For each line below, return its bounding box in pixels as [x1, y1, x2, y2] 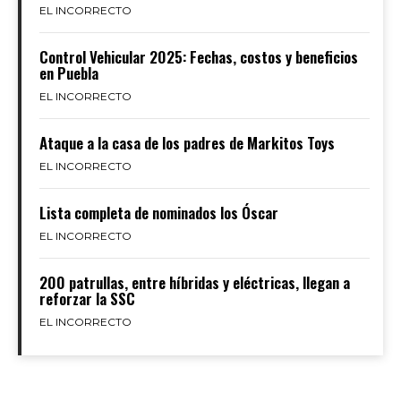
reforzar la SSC [39, 287, 135, 311]
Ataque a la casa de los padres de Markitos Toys [39, 132, 335, 155]
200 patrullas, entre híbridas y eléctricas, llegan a [39, 271, 350, 294]
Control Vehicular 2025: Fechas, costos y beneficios [39, 46, 358, 69]
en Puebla [39, 62, 98, 85]
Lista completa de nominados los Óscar [39, 201, 278, 225]
